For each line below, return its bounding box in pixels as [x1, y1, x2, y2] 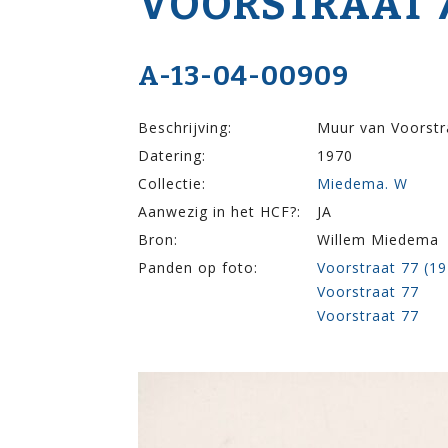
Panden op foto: [138, 257, 258, 277]
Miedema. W [317, 173, 408, 193]
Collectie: [138, 173, 206, 193]
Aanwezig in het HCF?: [138, 201, 301, 221]
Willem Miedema [317, 229, 439, 249]
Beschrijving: [138, 117, 232, 137]
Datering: [138, 145, 206, 165]
